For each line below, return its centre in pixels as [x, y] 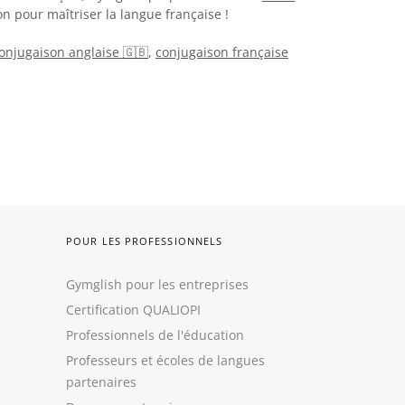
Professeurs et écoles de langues [165, 360]
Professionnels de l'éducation [155, 335]
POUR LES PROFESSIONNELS [145, 241]
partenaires [101, 382]
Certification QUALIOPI [133, 310]
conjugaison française [222, 52]
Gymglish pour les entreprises [157, 284]
